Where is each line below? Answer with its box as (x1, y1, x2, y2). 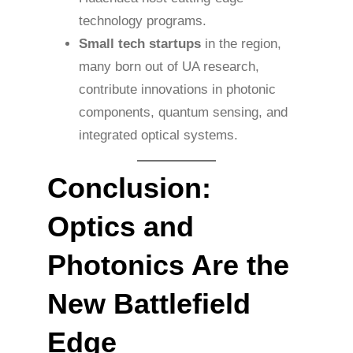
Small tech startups (79, 36, 201, 52)
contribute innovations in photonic (79, 82, 276, 98)
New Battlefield (47, 287, 251, 320)
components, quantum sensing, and (79, 105, 288, 121)
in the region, (201, 36, 281, 52)
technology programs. (79, 13, 206, 29)
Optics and (47, 210, 194, 243)
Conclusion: (47, 171, 211, 204)
